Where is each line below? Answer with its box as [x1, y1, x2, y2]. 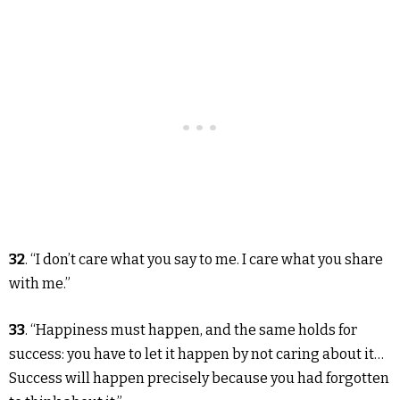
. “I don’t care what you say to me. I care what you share [25, 251, 383, 269]
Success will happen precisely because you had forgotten [9, 370, 389, 387]
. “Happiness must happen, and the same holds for [25, 321, 357, 339]
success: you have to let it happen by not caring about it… [9, 346, 384, 363]
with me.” [9, 275, 71, 293]
